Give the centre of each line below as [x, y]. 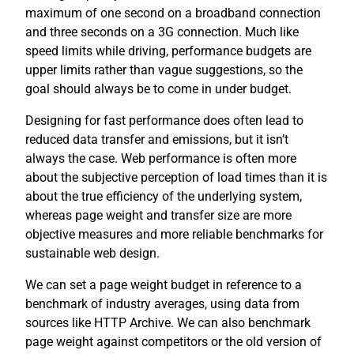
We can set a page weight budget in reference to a [164, 285]
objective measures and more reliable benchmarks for [174, 235]
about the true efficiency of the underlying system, [164, 197]
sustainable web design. [94, 254]
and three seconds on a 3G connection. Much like [162, 32]
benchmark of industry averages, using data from [162, 304]
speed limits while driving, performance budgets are [168, 51]
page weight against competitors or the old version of [173, 342]
